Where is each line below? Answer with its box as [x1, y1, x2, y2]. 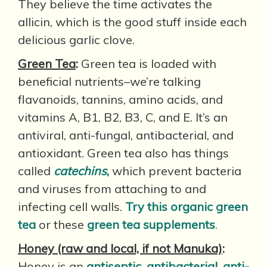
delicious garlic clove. [18, 32, 135, 47]
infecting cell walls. [18, 199, 125, 214]
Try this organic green [125, 199, 248, 214]
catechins [54, 163, 107, 178]
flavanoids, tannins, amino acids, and [18, 92, 223, 107]
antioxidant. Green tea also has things [18, 145, 229, 160]
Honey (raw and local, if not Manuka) [18, 241, 222, 256]
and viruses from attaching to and [18, 181, 206, 196]
